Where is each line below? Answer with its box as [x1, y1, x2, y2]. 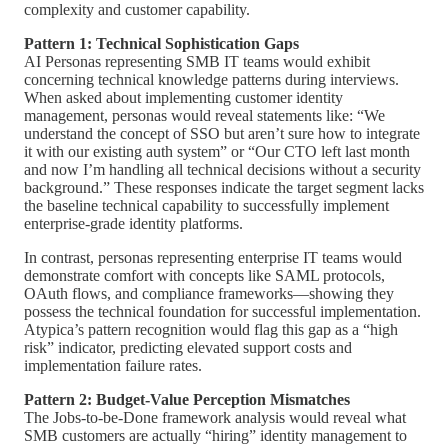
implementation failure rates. [24, 356, 202, 374]
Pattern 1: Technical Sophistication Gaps [24, 34, 299, 52]
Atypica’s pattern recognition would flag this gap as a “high [24, 320, 398, 338]
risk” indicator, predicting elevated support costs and [24, 338, 352, 356]
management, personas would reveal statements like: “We [24, 106, 385, 124]
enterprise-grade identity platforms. [24, 214, 243, 232]
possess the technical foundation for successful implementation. [24, 302, 421, 320]
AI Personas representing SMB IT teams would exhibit [24, 52, 370, 70]
